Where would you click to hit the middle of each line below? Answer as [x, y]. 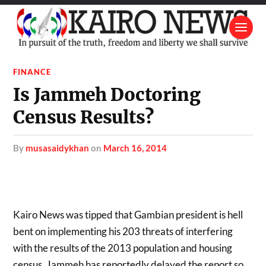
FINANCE [32, 72]
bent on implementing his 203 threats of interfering [123, 231]
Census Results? [83, 117]
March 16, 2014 [135, 148]
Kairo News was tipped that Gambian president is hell [128, 214]
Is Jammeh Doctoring [107, 94]
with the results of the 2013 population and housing [123, 248]
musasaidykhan [58, 148]
